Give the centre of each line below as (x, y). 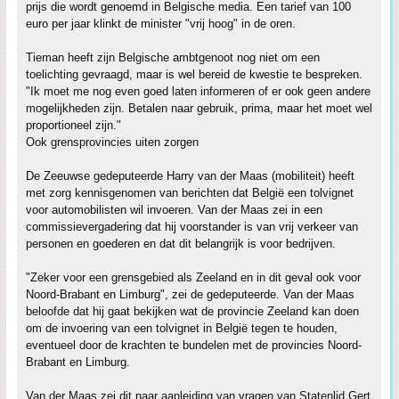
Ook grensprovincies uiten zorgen (112, 142)
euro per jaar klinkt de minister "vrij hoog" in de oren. (161, 24)
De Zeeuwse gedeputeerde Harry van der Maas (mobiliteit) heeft (190, 176)
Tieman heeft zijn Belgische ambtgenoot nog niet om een (173, 57)
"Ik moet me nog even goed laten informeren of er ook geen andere (198, 91)
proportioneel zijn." (73, 125)
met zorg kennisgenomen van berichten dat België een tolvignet (190, 193)
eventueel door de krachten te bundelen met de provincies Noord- (194, 345)
